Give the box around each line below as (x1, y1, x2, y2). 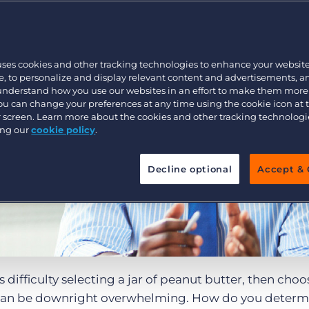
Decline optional (147, 163, 232, 175)
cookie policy (31, 124, 96, 135)
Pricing (41, 70, 83, 83)
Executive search (31, 18, 117, 30)
